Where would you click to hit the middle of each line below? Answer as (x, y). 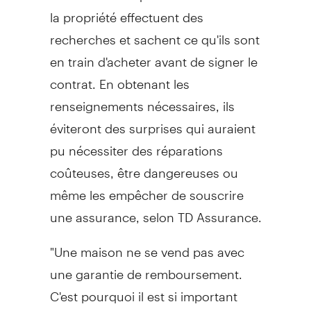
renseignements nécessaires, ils (142, 100)
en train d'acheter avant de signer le (153, 56)
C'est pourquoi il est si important (143, 290)
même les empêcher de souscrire (146, 189)
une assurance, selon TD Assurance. (155, 211)
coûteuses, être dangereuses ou (144, 167)
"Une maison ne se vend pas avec (147, 246)
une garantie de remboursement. (146, 268)
